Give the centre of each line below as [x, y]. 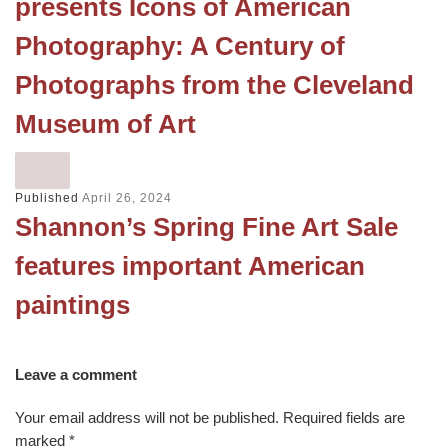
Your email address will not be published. [147, 417]
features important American [190, 265]
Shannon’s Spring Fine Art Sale [206, 226]
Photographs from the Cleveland [214, 84]
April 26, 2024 [127, 197]
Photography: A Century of [180, 45]
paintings [72, 304]
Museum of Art [105, 123]
